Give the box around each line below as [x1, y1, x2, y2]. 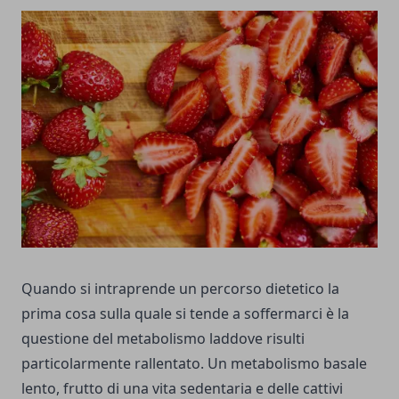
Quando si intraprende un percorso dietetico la [21, 279, 339, 299]
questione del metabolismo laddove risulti [21, 329, 305, 349]
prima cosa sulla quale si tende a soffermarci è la [21, 304, 349, 324]
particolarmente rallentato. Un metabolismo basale [21, 354, 367, 374]
